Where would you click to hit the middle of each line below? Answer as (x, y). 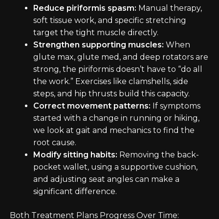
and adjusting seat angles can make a (106, 179)
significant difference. (75, 192)
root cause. (55, 143)
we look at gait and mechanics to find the (114, 131)
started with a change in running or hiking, (116, 118)
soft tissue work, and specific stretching (110, 21)
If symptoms (175, 106)
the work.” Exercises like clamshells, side (111, 82)
